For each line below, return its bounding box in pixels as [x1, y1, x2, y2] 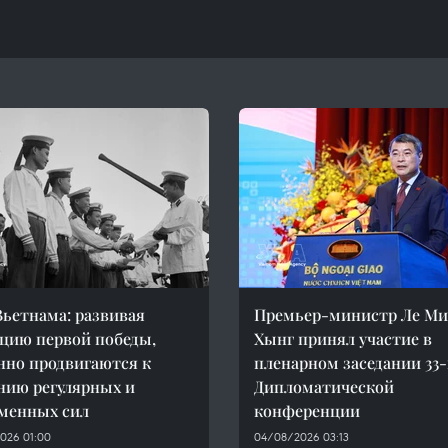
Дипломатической [254, 376, 394, 397]
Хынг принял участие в [254, 328, 432, 349]
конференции [254, 400, 360, 421]
